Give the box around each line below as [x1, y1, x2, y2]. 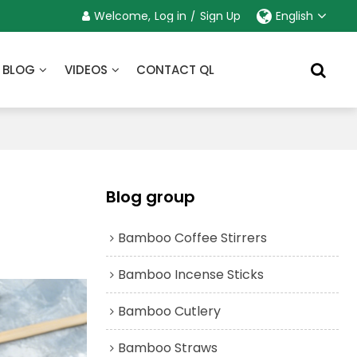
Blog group [105, 185, 195, 208]
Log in [154, 7, 186, 24]
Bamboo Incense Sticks [117, 265, 264, 284]
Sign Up [199, 7, 241, 24]
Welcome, [93, 7, 151, 24]
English [275, 8, 313, 24]
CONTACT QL [136, 61, 215, 78]
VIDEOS [64, 61, 108, 78]
